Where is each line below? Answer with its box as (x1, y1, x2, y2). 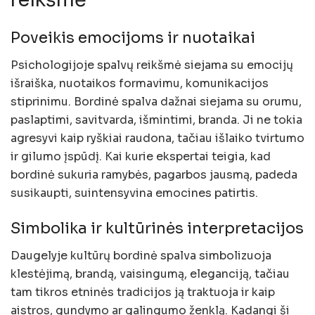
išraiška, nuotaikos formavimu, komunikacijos (11, 76, 269, 91)
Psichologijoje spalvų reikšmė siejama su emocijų (11, 58, 293, 73)
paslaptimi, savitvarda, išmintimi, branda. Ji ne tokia (11, 112, 302, 128)
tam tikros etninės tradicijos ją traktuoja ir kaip (11, 284, 275, 300)
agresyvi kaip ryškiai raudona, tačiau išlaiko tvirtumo (11, 131, 304, 146)
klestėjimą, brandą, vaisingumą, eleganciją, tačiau (11, 266, 290, 281)
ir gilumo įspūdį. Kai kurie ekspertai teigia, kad (11, 149, 271, 165)
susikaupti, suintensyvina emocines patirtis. (11, 186, 258, 201)
